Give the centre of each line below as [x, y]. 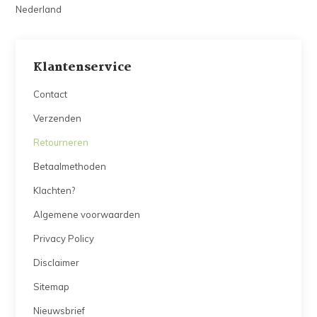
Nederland [39, 10]
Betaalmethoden [70, 167]
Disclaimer [57, 263]
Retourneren [61, 143]
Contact [51, 94]
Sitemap [52, 287]
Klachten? [54, 191]
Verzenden [58, 119]
